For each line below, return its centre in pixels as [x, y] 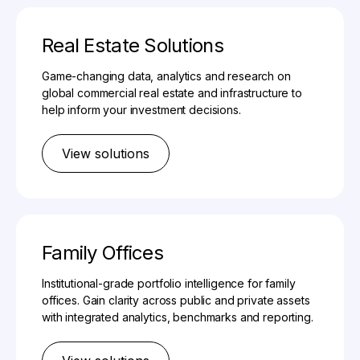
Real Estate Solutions [133, 46]
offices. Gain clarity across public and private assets [176, 301]
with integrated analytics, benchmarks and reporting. [178, 317]
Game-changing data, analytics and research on [166, 76]
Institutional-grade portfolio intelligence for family [169, 284]
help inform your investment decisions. [141, 110]
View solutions [106, 154]
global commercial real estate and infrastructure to [172, 93]
